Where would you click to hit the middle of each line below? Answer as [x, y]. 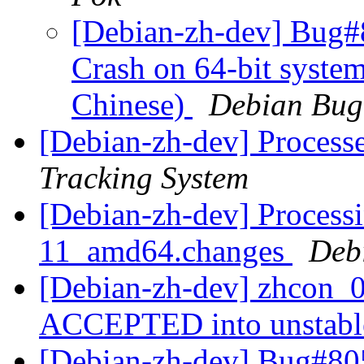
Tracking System [144, 178]
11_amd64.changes [166, 251]
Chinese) [132, 105]
